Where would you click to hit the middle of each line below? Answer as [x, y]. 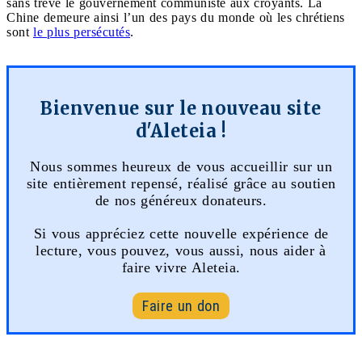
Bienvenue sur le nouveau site [181, 108]
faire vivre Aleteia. [181, 267]
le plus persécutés [82, 32]
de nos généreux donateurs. [181, 200]
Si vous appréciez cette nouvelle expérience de [181, 233]
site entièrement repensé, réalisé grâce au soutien [181, 183]
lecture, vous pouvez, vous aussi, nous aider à [181, 250]
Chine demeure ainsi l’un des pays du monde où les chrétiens [176, 17]
